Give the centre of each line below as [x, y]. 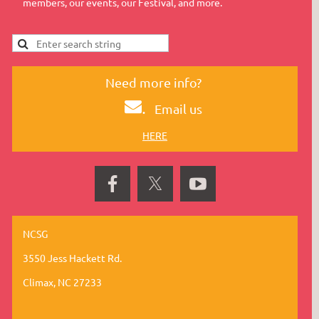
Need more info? [155, 83]
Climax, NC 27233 [62, 282]
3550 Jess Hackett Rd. [72, 258]
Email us [178, 109]
